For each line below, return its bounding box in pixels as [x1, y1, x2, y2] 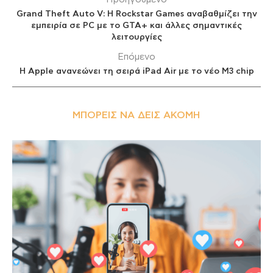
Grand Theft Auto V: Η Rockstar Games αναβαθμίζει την [16, 10, 257, 19]
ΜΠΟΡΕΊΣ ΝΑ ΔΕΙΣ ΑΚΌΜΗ [73, 110, 200, 121]
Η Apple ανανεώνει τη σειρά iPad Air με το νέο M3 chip [19, 67, 254, 76]
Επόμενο [118, 52, 155, 62]
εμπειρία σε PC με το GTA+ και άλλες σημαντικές [31, 21, 242, 30]
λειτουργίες [111, 33, 162, 42]
